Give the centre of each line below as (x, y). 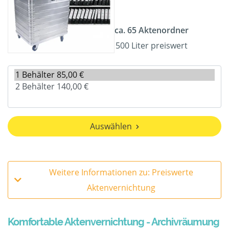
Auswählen (111, 127)
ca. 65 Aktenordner (152, 30)
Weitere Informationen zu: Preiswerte (121, 173)
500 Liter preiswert (152, 46)
